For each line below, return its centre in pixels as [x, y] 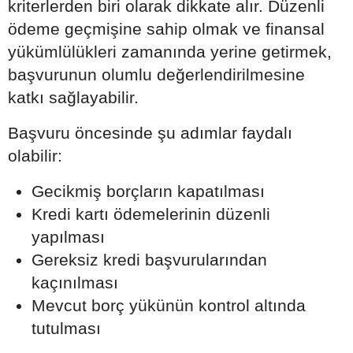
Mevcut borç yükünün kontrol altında [169, 305]
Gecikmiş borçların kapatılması [148, 191]
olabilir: [35, 155]
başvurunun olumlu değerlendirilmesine [156, 74]
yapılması [68, 236]
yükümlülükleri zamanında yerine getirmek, [170, 51]
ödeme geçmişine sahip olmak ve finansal [166, 28]
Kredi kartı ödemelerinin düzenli [151, 214]
